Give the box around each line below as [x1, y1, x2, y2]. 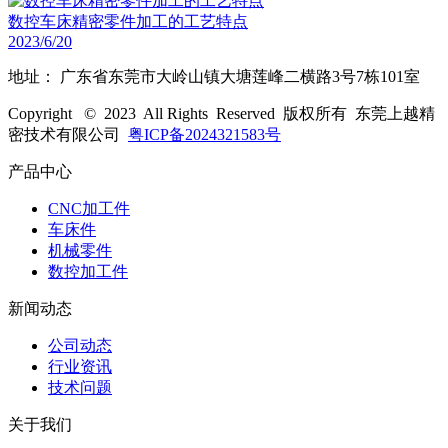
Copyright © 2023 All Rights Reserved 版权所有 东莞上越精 [8, 105, 435, 122]
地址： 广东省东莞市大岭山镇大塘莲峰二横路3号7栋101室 [8, 68, 420, 85]
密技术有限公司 [8, 126, 128, 143]
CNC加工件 [48, 200, 130, 217]
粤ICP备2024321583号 [128, 126, 281, 143]
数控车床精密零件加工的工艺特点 [8, 13, 248, 30]
